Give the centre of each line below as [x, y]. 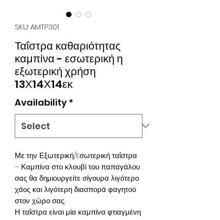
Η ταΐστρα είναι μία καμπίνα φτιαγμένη [78, 212]
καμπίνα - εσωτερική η [69, 58]
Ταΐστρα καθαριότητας [68, 46]
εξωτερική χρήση [55, 71]
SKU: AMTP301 [37, 27]
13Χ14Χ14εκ [44, 84]
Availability [41, 102]
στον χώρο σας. [40, 200]
